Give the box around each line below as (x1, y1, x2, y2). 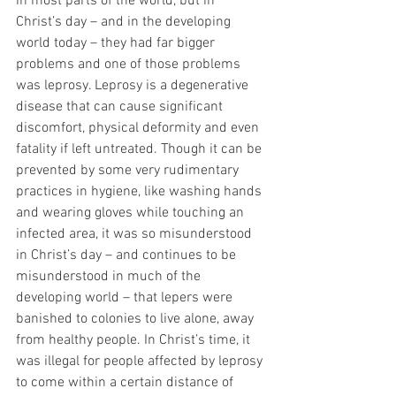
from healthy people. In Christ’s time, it (16, 331, 254, 349)
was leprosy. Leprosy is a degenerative (16, 76, 252, 95)
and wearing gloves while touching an (16, 203, 247, 222)
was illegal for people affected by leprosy (16, 352, 266, 370)
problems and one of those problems (16, 55, 244, 73)
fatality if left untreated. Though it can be (16, 140, 265, 158)
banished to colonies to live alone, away (16, 309, 257, 328)
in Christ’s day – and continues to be (16, 246, 240, 264)
